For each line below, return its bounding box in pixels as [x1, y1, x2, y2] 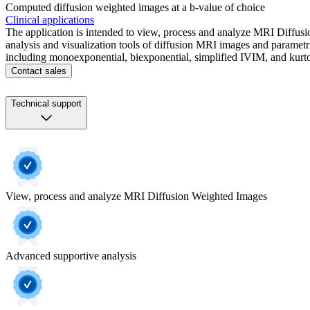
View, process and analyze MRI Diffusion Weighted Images [6, 190, 267, 203]
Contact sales [11, 66, 66, 77]
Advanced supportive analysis [6, 250, 136, 262]
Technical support [11, 98, 82, 109]
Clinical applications [6, 14, 94, 26]
